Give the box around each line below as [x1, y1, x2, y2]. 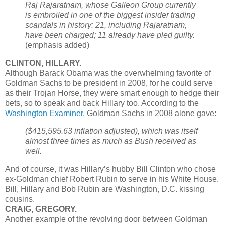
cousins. [5, 195, 35, 204]
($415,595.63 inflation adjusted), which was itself [25, 127, 198, 136]
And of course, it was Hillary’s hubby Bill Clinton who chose [5, 165, 216, 174]
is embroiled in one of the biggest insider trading [25, 10, 195, 19]
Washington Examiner [5, 108, 83, 118]
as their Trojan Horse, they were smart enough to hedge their [5, 88, 219, 97]
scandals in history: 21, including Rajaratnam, [25, 20, 187, 29]
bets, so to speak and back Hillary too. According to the [5, 98, 199, 107]
